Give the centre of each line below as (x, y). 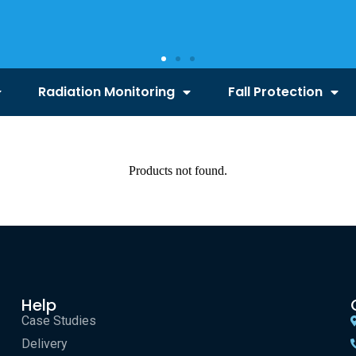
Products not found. (178, 170)
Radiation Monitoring (107, 92)
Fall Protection (276, 92)
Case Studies (58, 321)
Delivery (44, 344)
